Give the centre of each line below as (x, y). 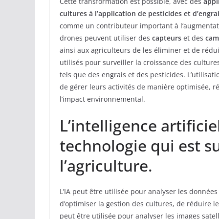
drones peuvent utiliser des (106, 38)
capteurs (167, 38)
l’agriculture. (106, 166)
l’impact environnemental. (102, 99)
